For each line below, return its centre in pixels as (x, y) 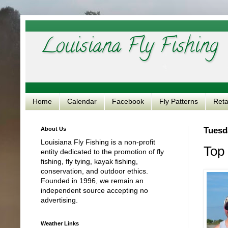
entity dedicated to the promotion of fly (102, 151)
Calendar (82, 102)
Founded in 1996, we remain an (92, 180)
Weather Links (60, 223)
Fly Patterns (179, 102)
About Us (53, 129)
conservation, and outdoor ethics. (94, 171)
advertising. (59, 200)
